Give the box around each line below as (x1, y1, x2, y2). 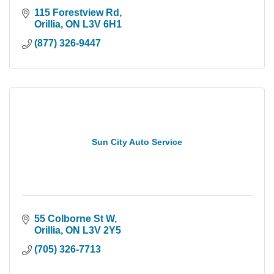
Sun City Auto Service (92, 136, 182, 147)
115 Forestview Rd (34, 7, 119, 18)
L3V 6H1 (83, 18, 122, 29)
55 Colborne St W (34, 213, 114, 224)
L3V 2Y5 (83, 224, 121, 235)
